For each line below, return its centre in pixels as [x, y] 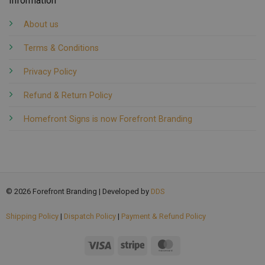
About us [41, 24]
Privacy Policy [50, 72]
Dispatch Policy [90, 216]
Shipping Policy [32, 216]
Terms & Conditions [61, 48]
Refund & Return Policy [68, 95]
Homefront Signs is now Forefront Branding [108, 119]
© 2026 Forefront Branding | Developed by [78, 192]
